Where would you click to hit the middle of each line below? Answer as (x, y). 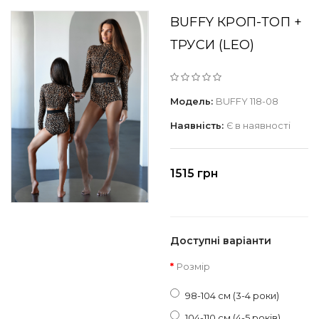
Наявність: (198, 125)
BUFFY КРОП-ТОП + (236, 22)
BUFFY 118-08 (247, 101)
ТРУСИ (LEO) (213, 45)
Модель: (193, 101)
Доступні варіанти (221, 241)
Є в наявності (258, 125)
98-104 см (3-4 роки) (232, 296)
